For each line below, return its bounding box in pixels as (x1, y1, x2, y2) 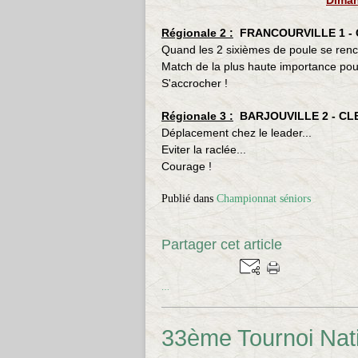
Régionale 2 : (161, 26, 233, 39)
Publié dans (161, 193, 213, 205)
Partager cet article (161, 237, 282, 253)
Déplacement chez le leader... (161, 126, 312, 139)
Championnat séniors (217, 193, 311, 205)
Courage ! (161, 160, 212, 173)
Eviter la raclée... (161, 143, 246, 156)
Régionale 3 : (161, 109, 233, 122)
